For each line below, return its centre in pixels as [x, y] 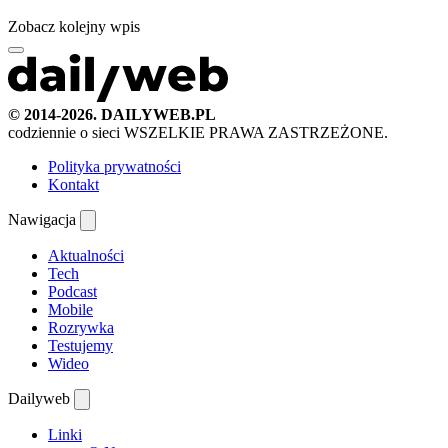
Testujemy [80, 345]
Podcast [72, 291]
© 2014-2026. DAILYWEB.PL [112, 114]
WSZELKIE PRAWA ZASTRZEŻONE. [256, 132]
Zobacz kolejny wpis [74, 26]
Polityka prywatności [114, 166]
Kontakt [73, 184]
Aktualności [86, 255]
